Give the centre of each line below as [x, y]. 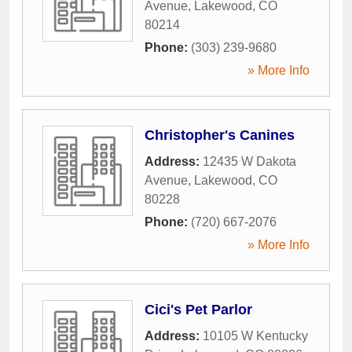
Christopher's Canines [220, 135]
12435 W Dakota [249, 161]
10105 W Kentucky [255, 335]
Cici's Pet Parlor [198, 309]
